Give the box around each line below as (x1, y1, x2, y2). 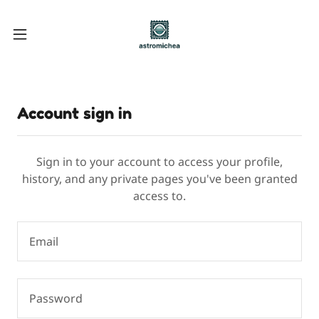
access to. (133, 188, 186, 204)
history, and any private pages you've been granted (21, 171, 298, 187)
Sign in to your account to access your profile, (36, 154, 283, 169)
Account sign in (17, 104, 132, 122)
